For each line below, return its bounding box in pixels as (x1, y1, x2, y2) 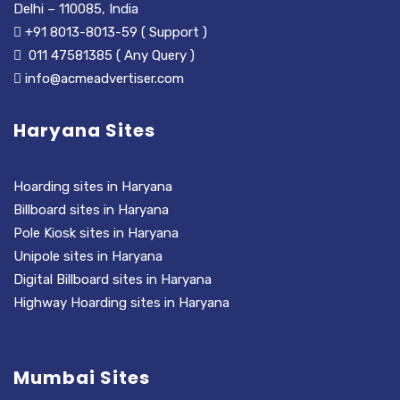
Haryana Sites (13, 118, 155, 144)
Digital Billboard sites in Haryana (13, 271, 212, 288)
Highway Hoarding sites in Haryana (13, 295, 233, 312)
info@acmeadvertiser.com (21, 71, 184, 87)
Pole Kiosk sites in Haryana (13, 225, 179, 242)
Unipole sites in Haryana (13, 248, 162, 265)
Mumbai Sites (13, 365, 150, 391)
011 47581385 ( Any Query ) (21, 47, 195, 64)
